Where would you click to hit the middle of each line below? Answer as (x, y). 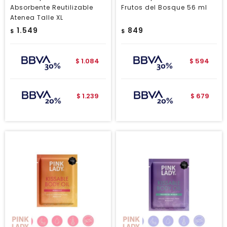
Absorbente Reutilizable (52, 7)
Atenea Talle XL (37, 17)
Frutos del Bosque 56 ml (164, 7)
